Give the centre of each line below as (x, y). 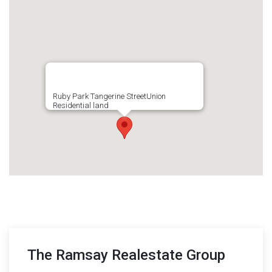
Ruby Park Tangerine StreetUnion (109, 96)
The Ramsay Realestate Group (126, 255)
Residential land (81, 105)
